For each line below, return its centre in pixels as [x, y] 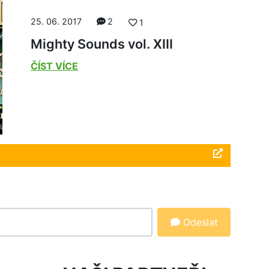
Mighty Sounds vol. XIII [102, 44]
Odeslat [199, 222]
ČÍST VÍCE [54, 66]
